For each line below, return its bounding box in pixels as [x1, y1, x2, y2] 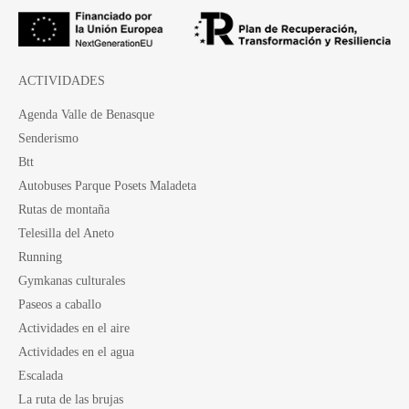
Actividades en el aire [18, 320, 130, 335]
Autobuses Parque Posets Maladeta [18, 177, 196, 193]
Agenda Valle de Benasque [18, 106, 154, 121]
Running [18, 248, 62, 264]
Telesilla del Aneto [18, 225, 114, 240]
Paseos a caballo [18, 296, 101, 311]
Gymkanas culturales [18, 272, 125, 288]
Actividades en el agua [18, 343, 134, 359]
